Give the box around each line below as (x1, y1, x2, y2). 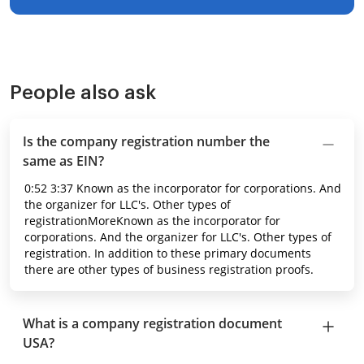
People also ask (10, 83, 156, 102)
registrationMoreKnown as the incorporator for (24, 213, 280, 228)
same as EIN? (23, 152, 104, 170)
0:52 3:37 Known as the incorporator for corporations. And (24, 180, 341, 196)
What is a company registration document (23, 314, 282, 332)
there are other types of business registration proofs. (24, 262, 314, 277)
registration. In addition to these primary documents (24, 245, 311, 261)
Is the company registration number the (23, 132, 270, 150)
